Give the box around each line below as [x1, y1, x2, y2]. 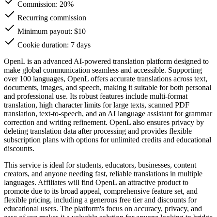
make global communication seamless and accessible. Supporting [4, 65, 202, 74]
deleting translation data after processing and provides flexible [4, 126, 192, 135]
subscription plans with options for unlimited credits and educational [4, 135, 211, 144]
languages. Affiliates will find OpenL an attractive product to [4, 178, 188, 186]
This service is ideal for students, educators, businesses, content [4, 160, 196, 169]
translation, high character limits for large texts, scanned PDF [4, 100, 189, 109]
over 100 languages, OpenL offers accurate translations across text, [4, 74, 207, 83]
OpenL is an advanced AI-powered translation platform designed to [4, 57, 209, 65]
